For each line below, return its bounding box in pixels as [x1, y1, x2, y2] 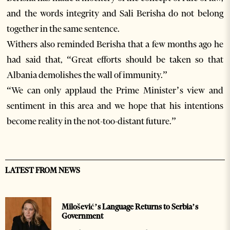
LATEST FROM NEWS [5, 166, 80, 176]
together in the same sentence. [7, 23, 120, 35]
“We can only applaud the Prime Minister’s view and [7, 85, 223, 97]
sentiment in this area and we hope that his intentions [7, 100, 223, 112]
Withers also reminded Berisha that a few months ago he [7, 39, 223, 50]
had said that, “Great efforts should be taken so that [7, 54, 223, 66]
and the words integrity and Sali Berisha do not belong [7, 8, 223, 20]
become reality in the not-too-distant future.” [7, 116, 177, 127]
